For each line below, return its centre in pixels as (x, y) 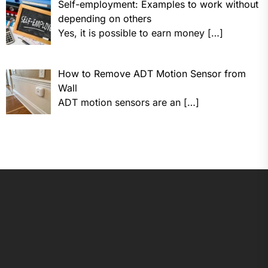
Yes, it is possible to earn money (133, 33)
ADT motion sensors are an (121, 103)
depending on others (105, 19)
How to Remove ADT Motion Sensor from (152, 74)
